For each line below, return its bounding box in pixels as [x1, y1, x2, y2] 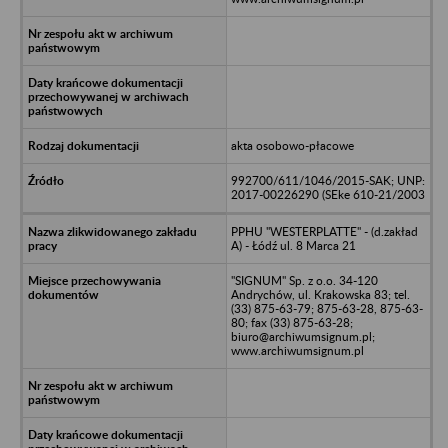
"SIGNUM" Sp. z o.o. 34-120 [230, 272, 378, 288]
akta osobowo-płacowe [230, 137, 354, 153]
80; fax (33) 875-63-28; [230, 314, 353, 330]
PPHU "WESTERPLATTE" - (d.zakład [230, 223, 418, 239]
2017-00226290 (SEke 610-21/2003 [230, 186, 425, 202]
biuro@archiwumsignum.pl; [230, 328, 375, 344]
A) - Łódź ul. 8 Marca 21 [230, 237, 356, 253]
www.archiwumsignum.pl [230, 342, 364, 358]
